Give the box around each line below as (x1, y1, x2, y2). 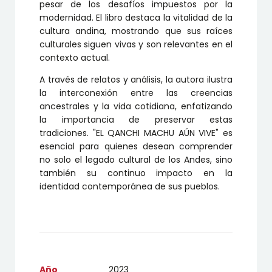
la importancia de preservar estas (39, 114, 233, 126)
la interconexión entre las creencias (39, 87, 233, 100)
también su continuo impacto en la (39, 167, 233, 180)
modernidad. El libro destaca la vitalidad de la (39, 12, 233, 24)
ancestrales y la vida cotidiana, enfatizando (39, 100, 233, 113)
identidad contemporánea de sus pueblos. (39, 180, 220, 193)
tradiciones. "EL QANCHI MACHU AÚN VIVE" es (39, 127, 233, 140)
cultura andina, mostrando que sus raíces (39, 25, 233, 38)
